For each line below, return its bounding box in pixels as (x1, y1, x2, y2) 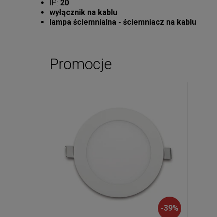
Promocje (49, 55, 112, 74)
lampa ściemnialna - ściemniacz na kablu (49, 17, 196, 27)
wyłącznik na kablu (49, 8, 117, 17)
